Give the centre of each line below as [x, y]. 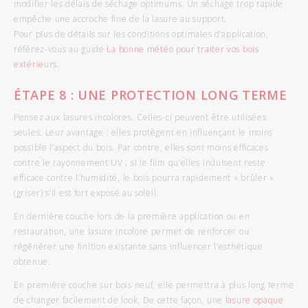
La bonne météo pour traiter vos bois [183, 49]
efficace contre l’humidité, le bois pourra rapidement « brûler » [144, 177]
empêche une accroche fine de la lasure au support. [121, 19]
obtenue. [32, 261]
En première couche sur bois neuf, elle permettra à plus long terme [154, 285]
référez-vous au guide [60, 49]
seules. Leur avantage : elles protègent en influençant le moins [144, 132]
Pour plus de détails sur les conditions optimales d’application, [141, 34]
